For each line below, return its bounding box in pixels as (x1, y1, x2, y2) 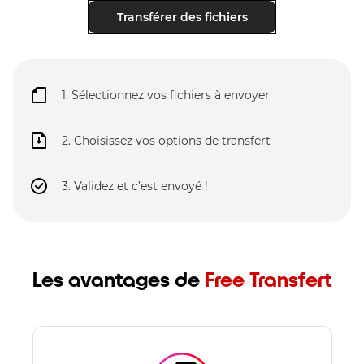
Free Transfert (204, 268, 332, 291)
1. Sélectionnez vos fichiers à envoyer (62, 87, 270, 102)
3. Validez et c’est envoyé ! (62, 178, 208, 193)
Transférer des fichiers (116, 9, 248, 24)
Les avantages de (32, 268, 205, 291)
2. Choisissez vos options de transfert (62, 132, 271, 148)
